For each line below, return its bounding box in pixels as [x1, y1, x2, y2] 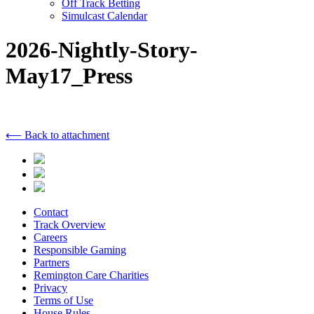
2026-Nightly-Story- [6, 37, 198, 63]
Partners [34, 256, 69, 268]
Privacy [34, 281, 67, 294]
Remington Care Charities [34, 268, 149, 281]
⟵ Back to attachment [6, 128, 109, 141]
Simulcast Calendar [62, 10, 147, 22]
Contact [34, 205, 68, 218]
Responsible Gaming [34, 243, 126, 256]
